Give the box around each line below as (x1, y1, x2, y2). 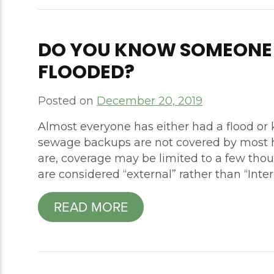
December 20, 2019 (97, 94, 202, 108)
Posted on (38, 94, 97, 108)
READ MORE (53, 196, 128, 217)
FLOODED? (38, 59, 135, 86)
